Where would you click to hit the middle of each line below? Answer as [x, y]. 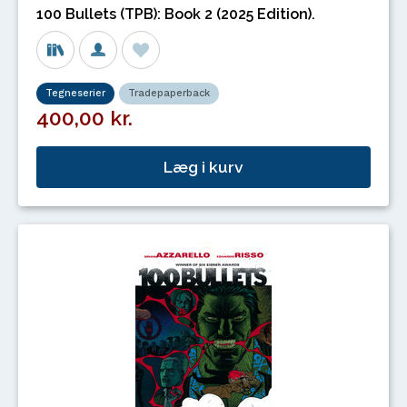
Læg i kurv [203, 167]
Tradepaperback [169, 93]
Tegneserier [75, 93]
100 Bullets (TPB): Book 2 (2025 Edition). [176, 14]
